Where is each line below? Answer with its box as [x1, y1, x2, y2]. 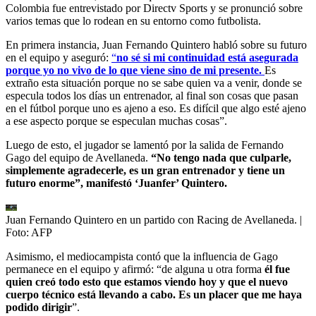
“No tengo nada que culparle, [151, 151, 291, 164]
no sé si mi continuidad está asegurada [116, 51, 298, 63]
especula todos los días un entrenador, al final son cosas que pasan [6, 89, 298, 102]
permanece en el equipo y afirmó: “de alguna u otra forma [6, 262, 265, 275]
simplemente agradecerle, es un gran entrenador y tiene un [6, 164, 285, 176]
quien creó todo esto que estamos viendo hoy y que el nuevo [6, 275, 288, 288]
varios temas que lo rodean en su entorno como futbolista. [6, 14, 261, 27]
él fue [265, 262, 290, 275]
